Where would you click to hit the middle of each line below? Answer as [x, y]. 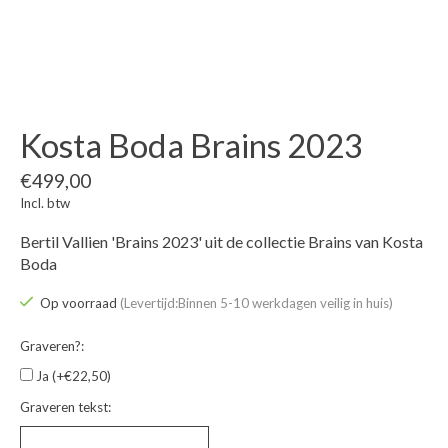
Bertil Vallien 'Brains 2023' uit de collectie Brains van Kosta [221, 242]
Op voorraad [79, 303]
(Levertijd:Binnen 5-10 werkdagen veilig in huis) [256, 303]
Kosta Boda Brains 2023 [191, 145]
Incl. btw [45, 203]
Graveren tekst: [65, 406]
